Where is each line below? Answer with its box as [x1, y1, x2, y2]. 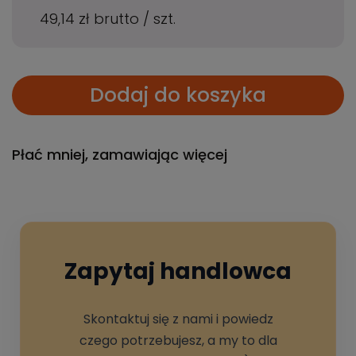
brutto [94, 9, 143, 29]
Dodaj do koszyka [90, 81, 266, 110]
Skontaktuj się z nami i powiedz [83, 310, 273, 329]
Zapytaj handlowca [64, 256, 292, 288]
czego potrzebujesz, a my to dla [79, 331, 277, 350]
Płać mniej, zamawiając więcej [12, 145, 227, 165]
